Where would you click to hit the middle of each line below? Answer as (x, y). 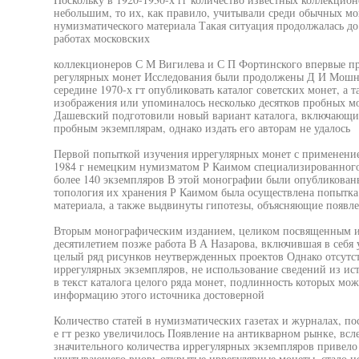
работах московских (101, 38)
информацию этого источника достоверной (159, 294)
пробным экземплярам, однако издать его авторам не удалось (202, 128)
